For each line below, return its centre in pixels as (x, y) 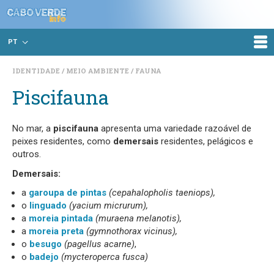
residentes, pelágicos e (206, 141)
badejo (45, 257)
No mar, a (33, 128)
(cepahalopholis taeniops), (162, 193)
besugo (46, 244)
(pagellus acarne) (98, 244)
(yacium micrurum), (107, 206)
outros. (27, 154)
